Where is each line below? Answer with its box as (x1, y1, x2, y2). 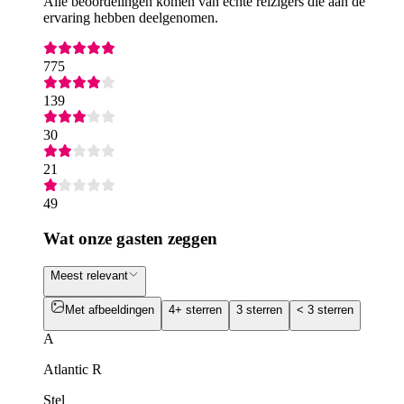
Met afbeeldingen (65, 302, 154, 317)
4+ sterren (169, 302, 222, 317)
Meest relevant (50, 268, 128, 282)
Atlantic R (43, 362, 102, 378)
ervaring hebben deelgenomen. (43, 10, 218, 26)
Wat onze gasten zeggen (43, 228, 217, 248)
